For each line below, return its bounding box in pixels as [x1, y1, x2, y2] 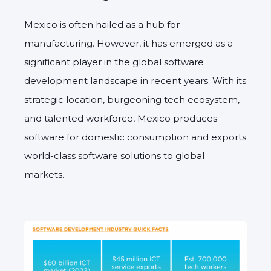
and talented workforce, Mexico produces [24, 112, 217, 124]
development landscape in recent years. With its [24, 74, 246, 87]
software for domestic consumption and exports [24, 131, 246, 143]
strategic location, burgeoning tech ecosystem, [24, 93, 240, 105]
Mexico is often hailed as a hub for [24, 18, 180, 30]
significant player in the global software [24, 56, 204, 68]
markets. [24, 168, 67, 180]
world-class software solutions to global [24, 149, 204, 162]
